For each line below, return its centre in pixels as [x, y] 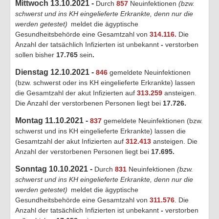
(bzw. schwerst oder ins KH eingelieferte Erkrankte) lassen [105, 82]
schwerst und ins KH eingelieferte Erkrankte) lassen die [100, 131]
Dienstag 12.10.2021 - [55, 72]
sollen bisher [35, 55]
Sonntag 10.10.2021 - [55, 169]
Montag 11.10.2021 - [53, 120]
